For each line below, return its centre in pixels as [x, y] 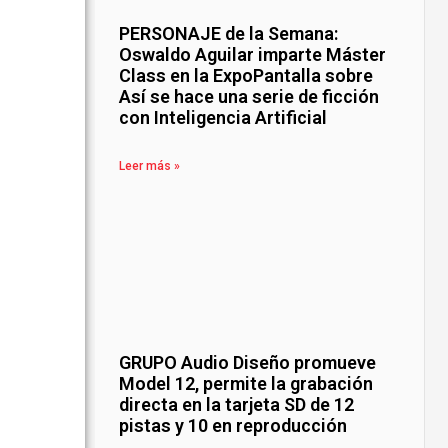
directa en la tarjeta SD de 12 [237, 405]
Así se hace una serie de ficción [249, 97]
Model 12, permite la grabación [246, 384]
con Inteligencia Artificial [223, 118]
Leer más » [150, 166]
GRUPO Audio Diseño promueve [248, 363]
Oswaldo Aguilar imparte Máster [253, 55]
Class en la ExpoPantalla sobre [246, 76]
